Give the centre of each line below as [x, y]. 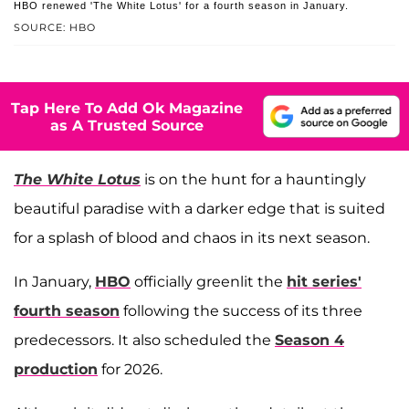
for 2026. [130, 370]
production [56, 370]
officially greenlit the [209, 282]
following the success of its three [241, 311]
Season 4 [309, 341]
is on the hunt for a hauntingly [255, 180]
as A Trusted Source [127, 125]
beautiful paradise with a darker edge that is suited [199, 209]
